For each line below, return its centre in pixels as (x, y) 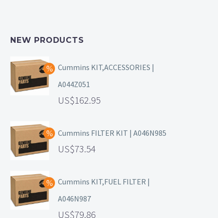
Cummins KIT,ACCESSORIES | (106, 67)
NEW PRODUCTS (47, 40)
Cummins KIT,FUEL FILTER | (104, 182)
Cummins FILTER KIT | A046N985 (112, 133)
